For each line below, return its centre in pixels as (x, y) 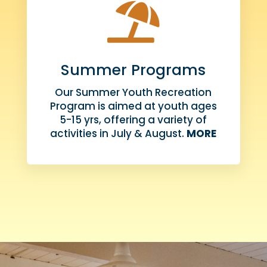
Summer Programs (133, 70)
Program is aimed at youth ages (133, 106)
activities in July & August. (119, 133)
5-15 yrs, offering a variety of (133, 119)
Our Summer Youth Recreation (133, 92)
